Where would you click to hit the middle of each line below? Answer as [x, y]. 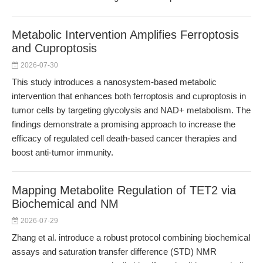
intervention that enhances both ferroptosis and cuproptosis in [129, 96]
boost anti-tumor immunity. [63, 152]
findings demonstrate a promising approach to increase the [124, 124]
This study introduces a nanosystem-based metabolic [114, 82]
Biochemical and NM [65, 204]
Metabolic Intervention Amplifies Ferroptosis [125, 35]
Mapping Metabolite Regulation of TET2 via [124, 190]
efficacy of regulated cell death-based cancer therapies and [124, 138]
